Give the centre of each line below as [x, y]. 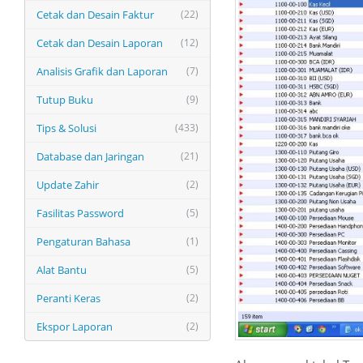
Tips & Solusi [66, 128]
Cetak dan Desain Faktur [95, 15]
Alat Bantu [62, 270]
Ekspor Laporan [75, 327]
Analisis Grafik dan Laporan [102, 71]
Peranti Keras [68, 298]
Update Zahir [68, 185]
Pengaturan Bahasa [83, 241]
